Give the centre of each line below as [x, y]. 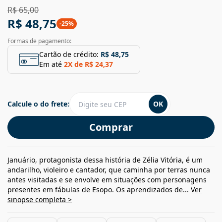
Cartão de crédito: [69, 55]
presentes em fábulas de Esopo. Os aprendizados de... [99, 190]
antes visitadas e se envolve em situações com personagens [107, 180]
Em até [51, 64]
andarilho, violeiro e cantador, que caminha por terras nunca [109, 170]
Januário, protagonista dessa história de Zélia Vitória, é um [105, 160]
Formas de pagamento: [39, 41]
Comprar [111, 127]
